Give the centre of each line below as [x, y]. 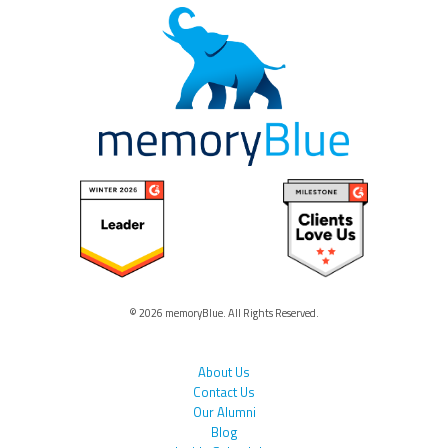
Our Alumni [224, 412]
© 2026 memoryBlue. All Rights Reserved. [224, 313]
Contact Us [224, 392]
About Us [224, 372]
